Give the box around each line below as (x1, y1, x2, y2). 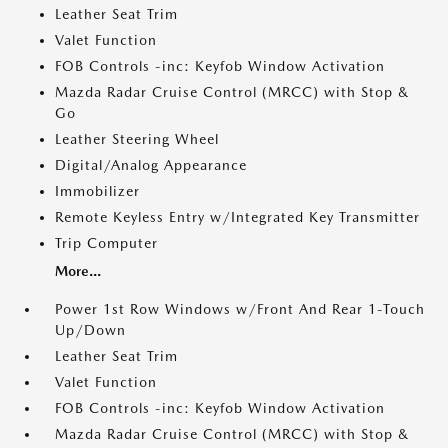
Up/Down (55, 322, 126, 338)
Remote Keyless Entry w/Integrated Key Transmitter (55, 209, 420, 225)
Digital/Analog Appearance (55, 157, 247, 173)
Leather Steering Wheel (55, 131, 219, 147)
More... (55, 263, 101, 279)
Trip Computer (55, 235, 158, 251)
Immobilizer (55, 183, 140, 199)
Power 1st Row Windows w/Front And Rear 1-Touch (55, 301, 425, 317)
